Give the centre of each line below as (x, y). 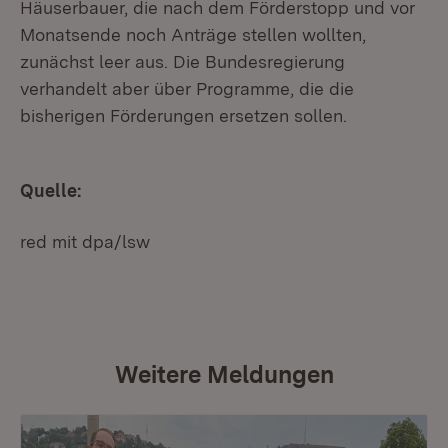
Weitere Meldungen (224, 374)
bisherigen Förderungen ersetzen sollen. (183, 115)
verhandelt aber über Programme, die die (187, 88)
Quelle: (50, 190)
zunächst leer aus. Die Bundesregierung (182, 61)
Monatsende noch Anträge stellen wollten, (193, 34)
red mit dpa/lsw (85, 241)
